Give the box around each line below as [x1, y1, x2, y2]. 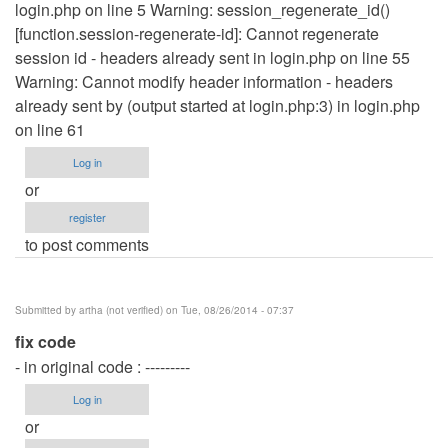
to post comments [25, 232, 149, 256]
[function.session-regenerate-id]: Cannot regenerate [15, 21, 379, 45]
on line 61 [15, 117, 85, 141]
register [68, 208, 106, 225]
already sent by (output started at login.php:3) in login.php [15, 93, 420, 117]
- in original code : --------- [15, 354, 190, 378]
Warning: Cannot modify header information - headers [15, 69, 393, 93]
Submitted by [15, 302, 79, 317]
